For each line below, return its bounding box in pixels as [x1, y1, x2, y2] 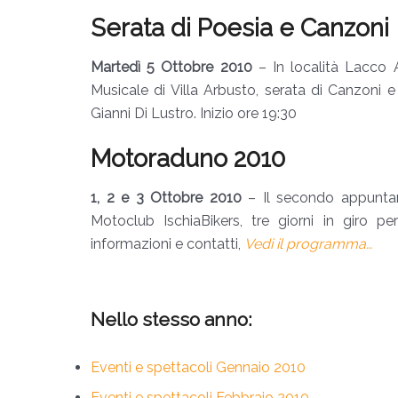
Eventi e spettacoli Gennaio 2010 [91, 359, 306, 376]
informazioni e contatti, [91, 235, 244, 252]
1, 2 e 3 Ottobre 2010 [91, 189, 242, 206]
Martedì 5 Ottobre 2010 [91, 59, 252, 76]
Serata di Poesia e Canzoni [91, 13, 389, 42]
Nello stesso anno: [91, 308, 252, 330]
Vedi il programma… [244, 235, 372, 252]
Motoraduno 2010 [91, 144, 285, 172]
